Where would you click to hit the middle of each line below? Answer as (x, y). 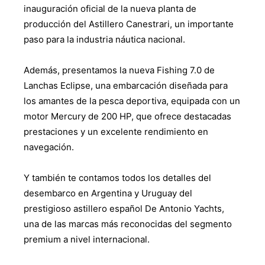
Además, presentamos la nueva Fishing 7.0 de (119, 70)
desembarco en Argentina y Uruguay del (108, 193)
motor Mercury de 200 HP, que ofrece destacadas (127, 116)
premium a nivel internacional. (87, 239)
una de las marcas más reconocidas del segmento (128, 224)
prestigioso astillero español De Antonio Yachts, (124, 208)
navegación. (49, 147)
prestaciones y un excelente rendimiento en (116, 131)
